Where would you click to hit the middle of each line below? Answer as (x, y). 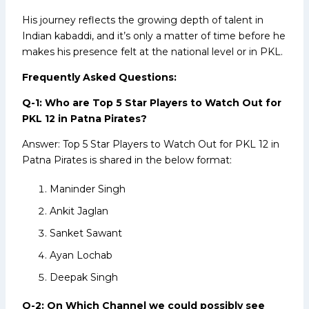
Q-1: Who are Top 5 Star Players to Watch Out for (152, 102)
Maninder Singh (88, 189)
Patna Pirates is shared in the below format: (127, 160)
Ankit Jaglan (79, 211)
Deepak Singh (84, 277)
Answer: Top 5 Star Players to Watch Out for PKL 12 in (151, 144)
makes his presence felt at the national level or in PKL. (152, 51)
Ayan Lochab (81, 255)
